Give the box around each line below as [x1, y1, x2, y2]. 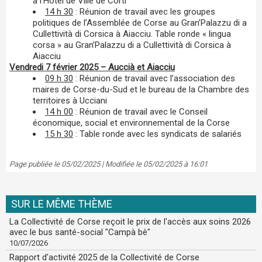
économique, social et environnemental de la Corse [33, 117, 230, 128]
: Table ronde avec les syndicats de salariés [73, 128, 242, 139]
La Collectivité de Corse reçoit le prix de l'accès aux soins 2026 [9, 216, 251, 227]
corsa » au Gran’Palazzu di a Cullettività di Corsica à [33, 39, 231, 50]
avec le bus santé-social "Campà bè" [9, 227, 150, 237]
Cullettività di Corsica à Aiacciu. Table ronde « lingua [33, 28, 231, 39]
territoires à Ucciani [33, 95, 107, 106]
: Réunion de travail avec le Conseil [73, 106, 208, 117]
